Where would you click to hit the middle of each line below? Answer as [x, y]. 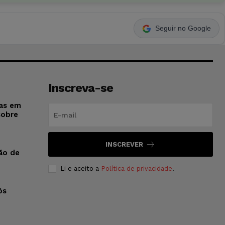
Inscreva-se [80, 88]
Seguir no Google [183, 28]
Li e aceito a [80, 168]
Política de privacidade [136, 168]
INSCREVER [125, 144]
